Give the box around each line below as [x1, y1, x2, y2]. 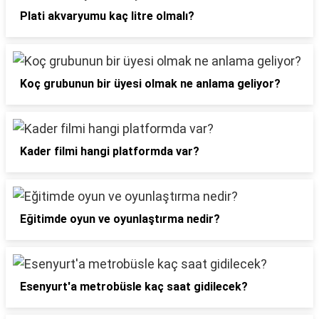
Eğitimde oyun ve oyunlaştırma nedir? [20, 212, 220, 226]
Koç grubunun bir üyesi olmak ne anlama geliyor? [20, 77, 281, 90]
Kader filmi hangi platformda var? [20, 145, 199, 158]
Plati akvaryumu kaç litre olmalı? [20, 9, 194, 23]
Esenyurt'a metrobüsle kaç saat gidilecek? [20, 280, 248, 293]
